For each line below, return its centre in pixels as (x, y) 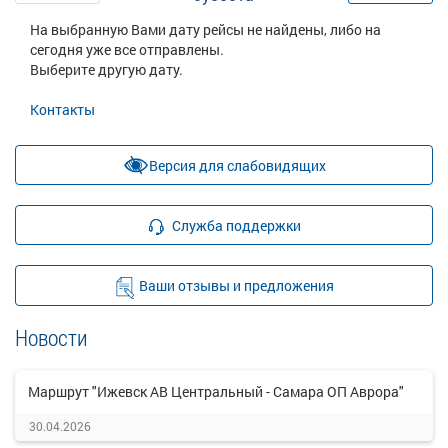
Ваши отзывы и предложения (236, 285)
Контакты (62, 109)
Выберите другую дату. (106, 69)
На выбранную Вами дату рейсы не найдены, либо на (205, 29)
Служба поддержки (236, 225)
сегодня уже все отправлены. (127, 49)
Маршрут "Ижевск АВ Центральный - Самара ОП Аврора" (216, 391)
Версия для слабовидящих (237, 165)
